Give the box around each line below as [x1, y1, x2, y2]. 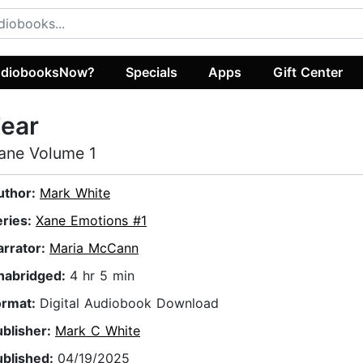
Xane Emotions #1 [36, 212, 147, 229]
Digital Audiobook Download [40, 295, 219, 312]
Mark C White [55, 322, 140, 340]
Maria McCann [49, 240, 139, 257]
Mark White [40, 185, 110, 202]
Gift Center [272, 63, 343, 80]
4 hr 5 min [70, 267, 135, 284]
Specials [126, 63, 178, 80]
